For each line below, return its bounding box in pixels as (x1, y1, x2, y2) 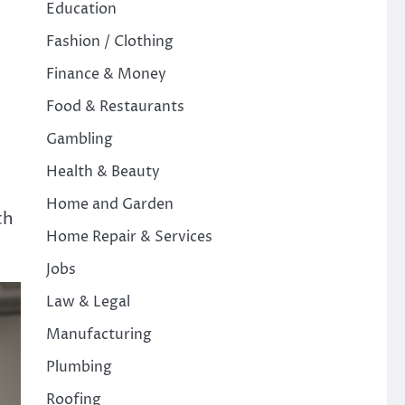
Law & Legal (45, 292, 130, 312)
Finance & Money (45, 64, 166, 84)
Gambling (45, 129, 113, 149)
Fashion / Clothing (45, 32, 174, 52)
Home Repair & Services (45, 227, 212, 247)
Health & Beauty (45, 162, 160, 182)
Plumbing (45, 357, 112, 377)
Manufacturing (45, 325, 152, 344)
